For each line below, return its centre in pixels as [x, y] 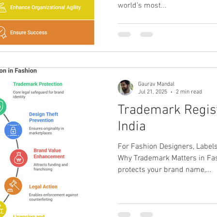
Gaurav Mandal [156, 84]
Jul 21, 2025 [153, 92]
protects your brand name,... [165, 170]
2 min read [189, 92]
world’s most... [142, 6]
